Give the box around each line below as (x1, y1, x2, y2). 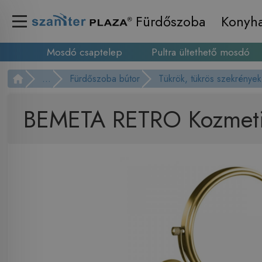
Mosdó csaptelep (46, 44, 122, 60)
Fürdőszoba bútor (70, 72, 140, 86)
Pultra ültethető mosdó (151, 44, 250, 60)
